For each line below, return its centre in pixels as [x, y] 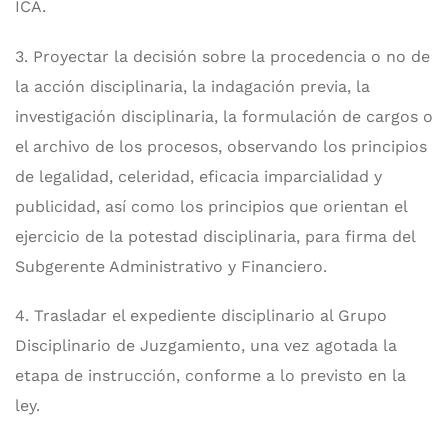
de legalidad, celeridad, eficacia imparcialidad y [198, 176]
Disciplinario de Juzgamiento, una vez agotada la [206, 345]
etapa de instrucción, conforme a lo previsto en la [210, 375]
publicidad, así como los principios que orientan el [211, 206]
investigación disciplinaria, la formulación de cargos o [224, 116]
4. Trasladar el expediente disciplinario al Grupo [201, 315]
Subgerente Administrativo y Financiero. [173, 266]
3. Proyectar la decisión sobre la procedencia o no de [222, 56]
